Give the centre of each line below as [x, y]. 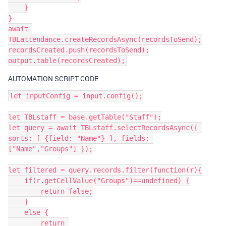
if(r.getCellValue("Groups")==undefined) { [16, 181]
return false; [24, 191]
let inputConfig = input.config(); [76, 96]
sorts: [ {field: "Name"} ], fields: [79, 138]
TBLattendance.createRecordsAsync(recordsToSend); [105, 39]
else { [16, 212]
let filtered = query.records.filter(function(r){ [105, 170]
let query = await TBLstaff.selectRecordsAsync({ [103, 128]
